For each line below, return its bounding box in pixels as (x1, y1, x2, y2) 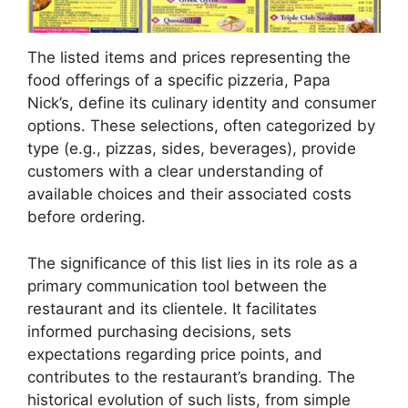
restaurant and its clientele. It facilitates (27, 299, 317, 318)
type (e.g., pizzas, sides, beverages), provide (27, 139, 356, 158)
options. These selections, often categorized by (27, 117, 375, 136)
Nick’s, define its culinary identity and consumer (27, 94, 376, 113)
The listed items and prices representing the (27, 48, 351, 67)
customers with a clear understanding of (27, 162, 323, 181)
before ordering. (27, 208, 146, 227)
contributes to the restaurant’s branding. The (27, 367, 355, 386)
